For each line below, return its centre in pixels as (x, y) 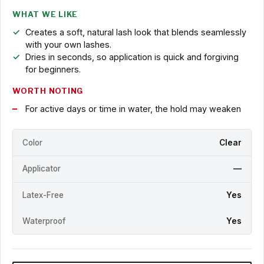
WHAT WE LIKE (45, 15)
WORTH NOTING (48, 91)
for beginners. (53, 70)
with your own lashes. (68, 45)
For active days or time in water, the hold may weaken (133, 109)
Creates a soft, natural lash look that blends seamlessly (136, 32)
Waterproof (44, 221)
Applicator (42, 169)
